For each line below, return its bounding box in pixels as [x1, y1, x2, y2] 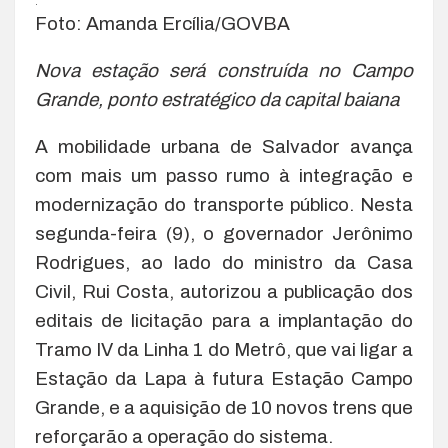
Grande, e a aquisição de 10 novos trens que [35, 397, 413, 419]
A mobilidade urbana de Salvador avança [35, 136, 413, 158]
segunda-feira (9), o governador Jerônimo [35, 223, 413, 245]
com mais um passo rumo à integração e [35, 165, 413, 187]
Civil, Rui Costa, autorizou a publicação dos [35, 281, 413, 303]
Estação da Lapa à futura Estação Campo [35, 368, 413, 390]
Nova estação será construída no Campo [35, 60, 413, 82]
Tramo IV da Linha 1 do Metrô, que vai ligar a [35, 339, 413, 361]
